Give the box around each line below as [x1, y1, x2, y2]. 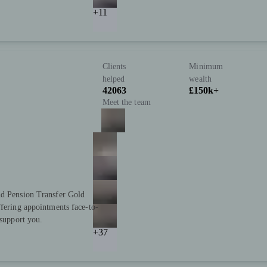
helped [102, 74, 125, 84]
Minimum [189, 62, 223, 72]
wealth [189, 74, 212, 84]
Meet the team [102, 98, 151, 107]
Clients [102, 62, 126, 72]
